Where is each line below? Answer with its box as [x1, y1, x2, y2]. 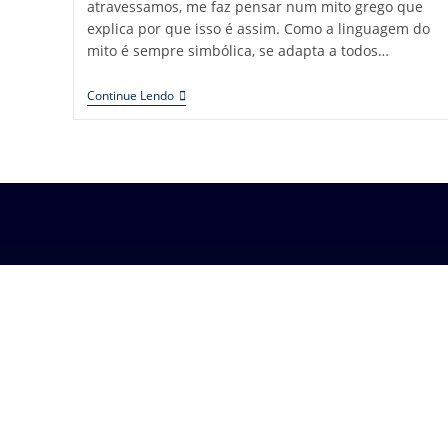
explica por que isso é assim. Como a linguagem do [86, 19, 430, 39]
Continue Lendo [86, 87, 174, 105]
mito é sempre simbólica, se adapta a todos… [86, 41, 389, 61]
